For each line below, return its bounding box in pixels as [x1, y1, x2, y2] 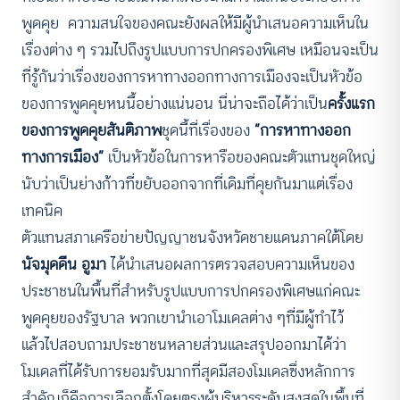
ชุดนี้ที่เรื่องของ [162, 118, 254, 143]
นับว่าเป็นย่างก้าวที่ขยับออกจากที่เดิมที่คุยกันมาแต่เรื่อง [21, 171, 353, 196]
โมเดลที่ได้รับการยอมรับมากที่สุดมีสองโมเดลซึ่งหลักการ [21, 359, 355, 384]
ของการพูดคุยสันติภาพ [21, 118, 162, 143]
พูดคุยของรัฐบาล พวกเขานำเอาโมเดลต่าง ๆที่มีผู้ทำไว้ [21, 305, 344, 330]
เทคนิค [21, 198, 62, 223]
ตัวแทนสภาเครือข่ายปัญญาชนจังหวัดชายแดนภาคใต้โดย [21, 225, 363, 250]
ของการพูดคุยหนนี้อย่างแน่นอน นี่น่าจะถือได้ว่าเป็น [21, 91, 328, 116]
